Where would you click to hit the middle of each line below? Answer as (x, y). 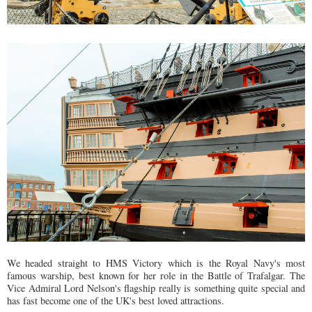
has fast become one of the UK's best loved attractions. (117, 300)
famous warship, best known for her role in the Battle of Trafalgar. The (156, 275)
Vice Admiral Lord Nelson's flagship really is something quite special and (156, 288)
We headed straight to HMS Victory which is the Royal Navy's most (156, 263)
